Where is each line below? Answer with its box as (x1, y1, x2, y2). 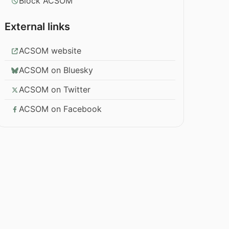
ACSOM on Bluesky (19, 65, 94, 76)
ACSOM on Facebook (19, 104, 102, 114)
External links (5, 20, 71, 33)
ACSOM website (19, 45, 82, 56)
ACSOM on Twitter (19, 84, 91, 95)
